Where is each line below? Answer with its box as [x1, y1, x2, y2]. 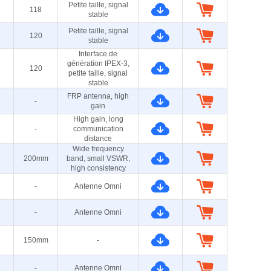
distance [84, 134, 112, 143]
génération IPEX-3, [67, 59, 129, 68]
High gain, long [73, 115, 123, 123]
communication [73, 125, 123, 133]
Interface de [79, 50, 117, 58]
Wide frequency [72, 145, 124, 153]
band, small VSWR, [66, 154, 130, 163]
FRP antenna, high [67, 92, 129, 100]
